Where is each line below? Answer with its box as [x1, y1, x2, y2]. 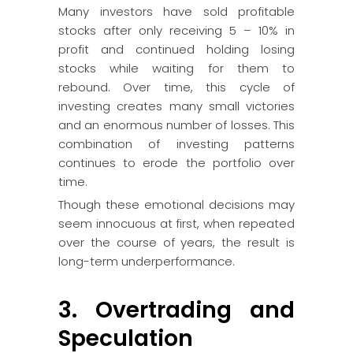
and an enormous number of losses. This [58, 117, 295, 133]
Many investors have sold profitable [58, 3, 295, 20]
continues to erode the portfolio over [58, 154, 295, 171]
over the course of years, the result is [58, 234, 295, 251]
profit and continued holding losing [58, 41, 295, 58]
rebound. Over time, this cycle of [58, 79, 295, 95]
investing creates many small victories [58, 98, 295, 114]
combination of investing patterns [58, 136, 295, 152]
